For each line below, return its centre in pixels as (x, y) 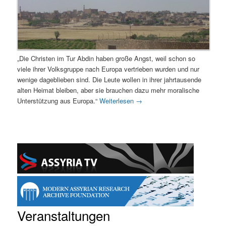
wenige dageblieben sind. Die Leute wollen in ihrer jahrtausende (109, 80)
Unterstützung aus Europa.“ (59, 101)
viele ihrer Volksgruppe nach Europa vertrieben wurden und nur (108, 69)
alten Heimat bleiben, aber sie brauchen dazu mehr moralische (108, 90)
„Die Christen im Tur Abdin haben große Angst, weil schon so (106, 59)
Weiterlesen (118, 101)
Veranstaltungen (64, 215)
